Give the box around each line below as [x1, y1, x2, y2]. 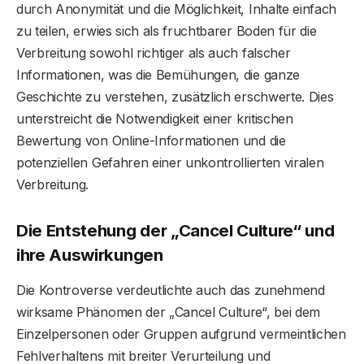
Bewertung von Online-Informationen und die [16, 132, 286, 149]
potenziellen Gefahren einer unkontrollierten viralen [16, 154, 324, 171]
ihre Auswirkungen [16, 244, 163, 265]
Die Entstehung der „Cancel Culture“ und [16, 219, 335, 240]
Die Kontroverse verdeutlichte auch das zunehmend [16, 282, 325, 299]
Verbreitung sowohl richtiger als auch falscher [16, 45, 291, 61]
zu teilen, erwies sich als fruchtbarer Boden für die [16, 23, 317, 39]
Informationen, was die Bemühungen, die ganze [16, 67, 300, 83]
